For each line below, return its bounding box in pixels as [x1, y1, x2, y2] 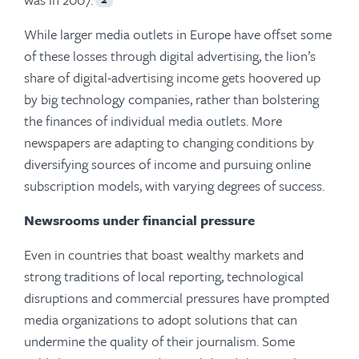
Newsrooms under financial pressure [24, 210, 255, 230]
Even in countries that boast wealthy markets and [24, 244, 304, 264]
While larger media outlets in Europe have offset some [24, 24, 332, 44]
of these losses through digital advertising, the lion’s [24, 46, 316, 66]
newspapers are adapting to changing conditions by [24, 132, 314, 152]
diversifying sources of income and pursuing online [24, 154, 311, 174]
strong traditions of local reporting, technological [24, 266, 304, 286]
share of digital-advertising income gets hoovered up [24, 67, 321, 87]
